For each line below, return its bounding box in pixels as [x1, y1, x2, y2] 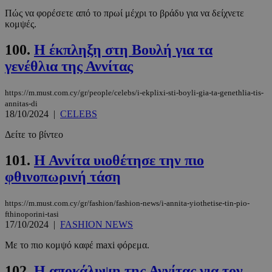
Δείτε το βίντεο [5, 129, 63, 140]
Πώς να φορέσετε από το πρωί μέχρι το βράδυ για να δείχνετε [5, 8, 244, 19]
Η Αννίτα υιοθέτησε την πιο [34, 152, 204, 168]
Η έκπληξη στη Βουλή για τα [34, 42, 212, 58]
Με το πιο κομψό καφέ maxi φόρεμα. [5, 239, 149, 250]
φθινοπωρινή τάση [5, 168, 121, 185]
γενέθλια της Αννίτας [5, 58, 133, 75]
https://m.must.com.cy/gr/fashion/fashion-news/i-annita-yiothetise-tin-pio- [5, 198, 250, 208]
